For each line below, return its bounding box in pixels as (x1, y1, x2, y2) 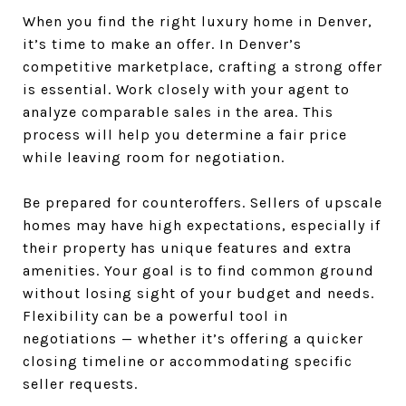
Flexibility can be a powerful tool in (23, 307, 288, 324)
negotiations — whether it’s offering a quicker (23, 330, 363, 347)
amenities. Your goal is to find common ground (23, 262, 374, 279)
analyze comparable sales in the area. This (23, 103, 333, 121)
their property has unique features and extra (23, 239, 352, 256)
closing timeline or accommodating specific (23, 353, 353, 370)
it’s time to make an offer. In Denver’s (23, 35, 302, 53)
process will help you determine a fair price (23, 126, 347, 143)
